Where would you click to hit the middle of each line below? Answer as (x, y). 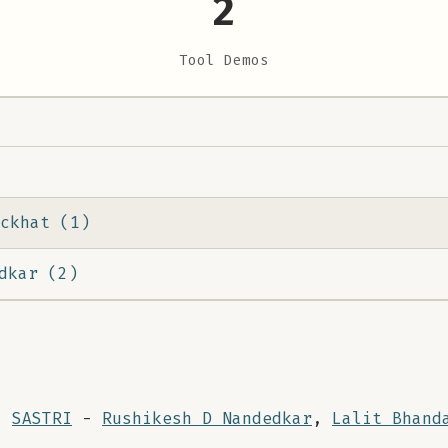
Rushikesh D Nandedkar (207, 418)
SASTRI (42, 418)
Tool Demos (224, 60)
